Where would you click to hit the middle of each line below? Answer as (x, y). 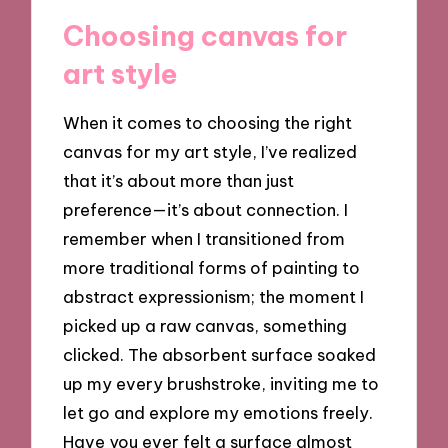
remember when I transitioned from (204, 239)
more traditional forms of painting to (212, 268)
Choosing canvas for (205, 35)
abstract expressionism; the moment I (214, 297)
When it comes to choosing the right (208, 123)
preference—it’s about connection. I (206, 210)
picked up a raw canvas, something (205, 326)
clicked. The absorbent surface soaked (220, 355)
